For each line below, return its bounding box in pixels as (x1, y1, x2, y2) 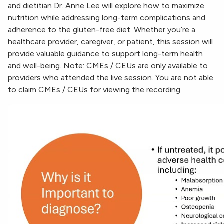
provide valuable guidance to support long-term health (8, 49, 203, 59)
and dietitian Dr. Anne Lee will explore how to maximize (8, 1, 204, 11)
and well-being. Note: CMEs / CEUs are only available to (8, 61, 208, 71)
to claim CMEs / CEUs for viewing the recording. (8, 85, 182, 95)
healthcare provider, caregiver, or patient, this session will (8, 37, 213, 47)
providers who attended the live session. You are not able (8, 73, 213, 83)
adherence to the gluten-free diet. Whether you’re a (8, 25, 195, 35)
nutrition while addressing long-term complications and (8, 13, 205, 23)
